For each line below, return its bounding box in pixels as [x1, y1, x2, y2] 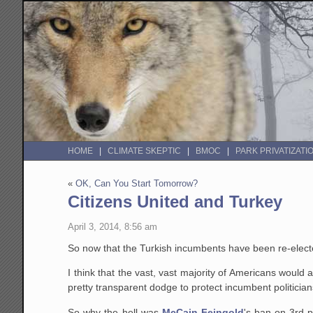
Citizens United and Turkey [68, 192, 283, 212]
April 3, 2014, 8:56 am [68, 221, 158, 232]
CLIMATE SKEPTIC [108, 146, 182, 156]
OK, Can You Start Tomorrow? [75, 178, 198, 189]
